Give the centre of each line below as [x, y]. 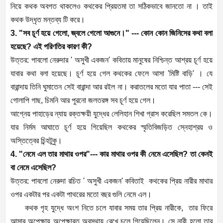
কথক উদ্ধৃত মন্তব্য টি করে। [48, 20]
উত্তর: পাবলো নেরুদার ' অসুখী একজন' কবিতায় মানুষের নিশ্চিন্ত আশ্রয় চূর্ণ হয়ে [111, 60]
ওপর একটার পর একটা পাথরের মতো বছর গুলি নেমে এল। [81, 195]
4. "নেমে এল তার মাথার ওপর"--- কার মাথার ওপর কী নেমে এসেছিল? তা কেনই [111, 154]
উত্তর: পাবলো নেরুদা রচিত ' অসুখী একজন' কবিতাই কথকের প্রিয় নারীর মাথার [111, 181]
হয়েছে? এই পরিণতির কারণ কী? [51, 47]
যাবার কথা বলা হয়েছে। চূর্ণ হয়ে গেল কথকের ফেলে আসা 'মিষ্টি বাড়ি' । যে [111, 74]
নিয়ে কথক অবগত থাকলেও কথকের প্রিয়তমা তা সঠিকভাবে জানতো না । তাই [111, 6]
